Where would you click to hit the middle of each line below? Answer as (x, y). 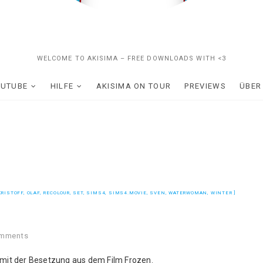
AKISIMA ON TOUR (134, 86)
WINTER (221, 193)
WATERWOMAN (188, 193)
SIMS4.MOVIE (128, 193)
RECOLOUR (56, 193)
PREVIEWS (205, 86)
